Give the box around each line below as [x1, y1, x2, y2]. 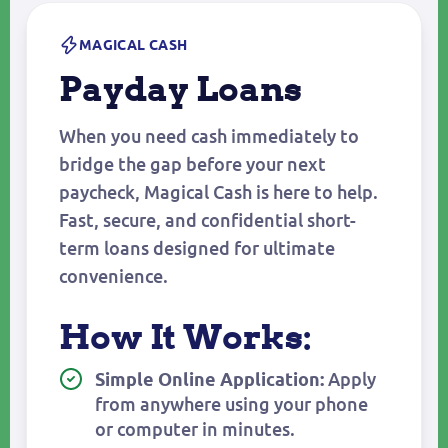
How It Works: [59, 315, 312, 358]
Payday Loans [59, 67, 302, 110]
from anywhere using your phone [95, 393, 368, 416]
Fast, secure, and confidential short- [59, 209, 356, 232]
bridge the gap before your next [59, 153, 326, 176]
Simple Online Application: [95, 369, 324, 390]
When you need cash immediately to [59, 125, 359, 148]
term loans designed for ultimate [59, 237, 335, 260]
